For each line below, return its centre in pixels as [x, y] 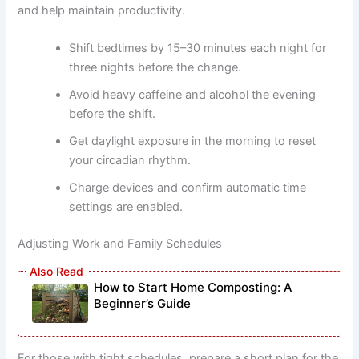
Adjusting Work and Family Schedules [120, 244]
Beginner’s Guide [143, 304]
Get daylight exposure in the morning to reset [193, 141]
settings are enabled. [126, 207]
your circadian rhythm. [130, 161]
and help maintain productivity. [102, 10]
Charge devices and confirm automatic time [188, 188]
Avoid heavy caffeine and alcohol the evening [193, 95]
